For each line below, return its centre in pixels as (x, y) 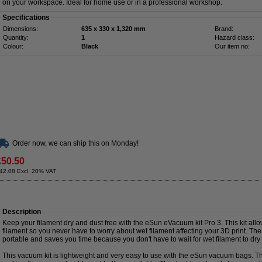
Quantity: (16, 37)
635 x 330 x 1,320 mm (131, 29)
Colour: (13, 46)
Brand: (224, 29)
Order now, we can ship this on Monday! (75, 143)
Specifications (26, 18)
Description (22, 212)
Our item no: (232, 46)
